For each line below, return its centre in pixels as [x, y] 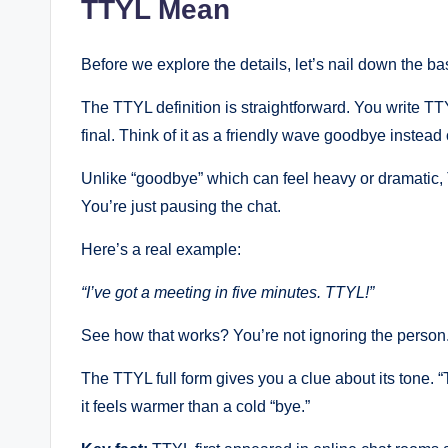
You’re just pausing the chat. [181, 207]
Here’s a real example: [161, 250]
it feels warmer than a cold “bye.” [195, 407]
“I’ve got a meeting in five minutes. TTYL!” [227, 293]
